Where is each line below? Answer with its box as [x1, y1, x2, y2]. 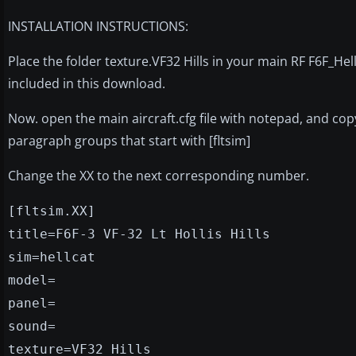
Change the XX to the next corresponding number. [8, 166, 309, 184]
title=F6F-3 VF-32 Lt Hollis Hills [8, 226, 270, 242]
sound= [8, 318, 56, 334]
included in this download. [8, 74, 165, 92]
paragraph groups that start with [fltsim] [8, 131, 250, 149]
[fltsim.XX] [8, 203, 95, 219]
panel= [8, 295, 56, 311]
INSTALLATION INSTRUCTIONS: [8, 17, 188, 35]
